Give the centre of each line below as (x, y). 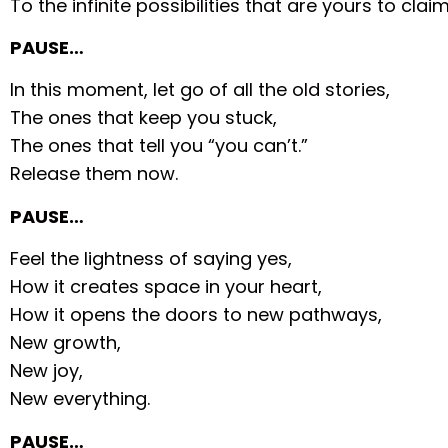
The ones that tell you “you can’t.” (159, 146)
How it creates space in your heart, (166, 287)
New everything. (80, 399)
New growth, (66, 343)
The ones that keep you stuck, (144, 118)
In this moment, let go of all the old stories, (200, 90)
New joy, (47, 371)
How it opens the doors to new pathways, (196, 315)
